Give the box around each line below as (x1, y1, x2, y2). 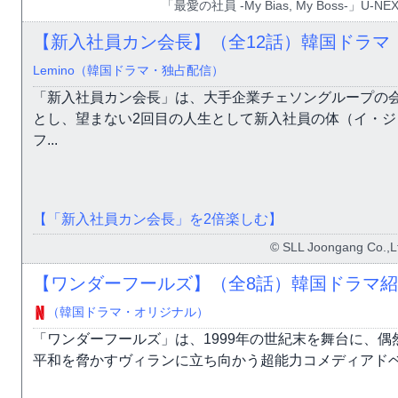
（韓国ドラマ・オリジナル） (47, 305, 209, 320)
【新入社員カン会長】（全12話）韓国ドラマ (33, 32, 390, 52)
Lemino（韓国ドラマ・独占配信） (33, 63, 224, 78)
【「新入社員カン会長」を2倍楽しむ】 (33, 211, 283, 227)
